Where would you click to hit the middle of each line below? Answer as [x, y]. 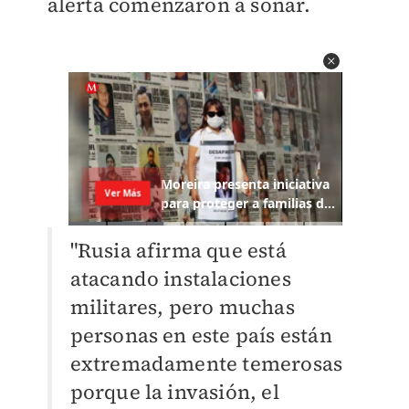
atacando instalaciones [180, 279]
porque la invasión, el [174, 392]
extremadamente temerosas [206, 364]
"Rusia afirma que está [178, 251]
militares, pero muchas [182, 307]
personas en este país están [201, 336]
